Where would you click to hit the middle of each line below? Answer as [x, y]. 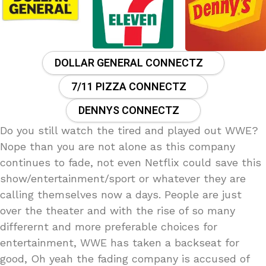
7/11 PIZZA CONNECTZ [129, 87]
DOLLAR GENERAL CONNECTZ [129, 64]
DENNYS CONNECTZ [129, 111]
